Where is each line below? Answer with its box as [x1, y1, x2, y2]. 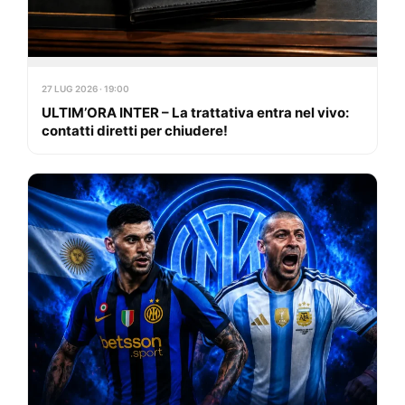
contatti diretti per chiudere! [42, 122, 228, 140]
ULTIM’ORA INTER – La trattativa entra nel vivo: [42, 104, 349, 122]
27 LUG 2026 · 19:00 [42, 83, 129, 95]
